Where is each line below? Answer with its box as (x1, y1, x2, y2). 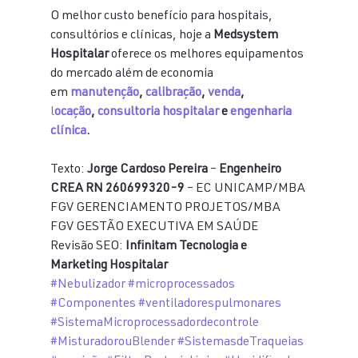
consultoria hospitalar (97, 106, 219, 119)
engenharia (229, 106, 294, 119)
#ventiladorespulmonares (137, 298, 281, 311)
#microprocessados (127, 279, 235, 292)
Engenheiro (218, 164, 284, 177)
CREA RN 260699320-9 (50, 183, 185, 196)
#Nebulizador (50, 279, 125, 292)
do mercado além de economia (50, 68, 216, 81)
